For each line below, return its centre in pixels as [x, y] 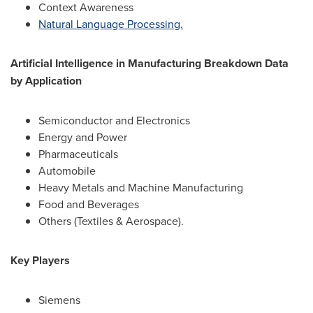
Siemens [59, 300]
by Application [46, 81]
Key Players [40, 260]
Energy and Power [83, 137]
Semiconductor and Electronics [114, 120]
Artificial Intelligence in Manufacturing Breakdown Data [150, 63]
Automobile [67, 170]
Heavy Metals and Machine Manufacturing [141, 187]
